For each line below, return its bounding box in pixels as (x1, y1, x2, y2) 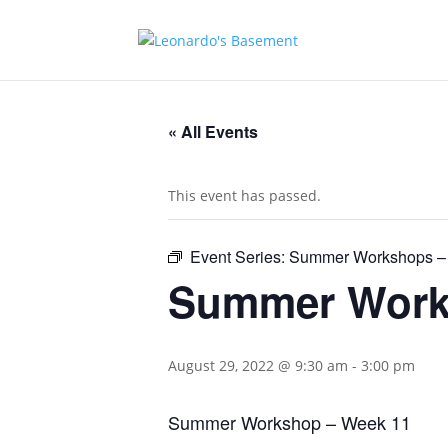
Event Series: (190, 245, 289, 268)
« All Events (168, 120, 258, 143)
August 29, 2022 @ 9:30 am (168, 356, 348, 375)
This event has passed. (168, 186, 321, 205)
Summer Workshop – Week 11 (168, 409, 411, 435)
